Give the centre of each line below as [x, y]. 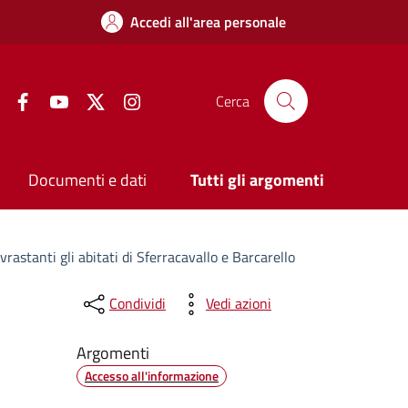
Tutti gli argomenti [257, 180]
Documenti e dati [88, 180]
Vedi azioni [238, 304]
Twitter [127, 99]
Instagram [173, 99]
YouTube [92, 99]
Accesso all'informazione [151, 375]
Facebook [61, 99]
